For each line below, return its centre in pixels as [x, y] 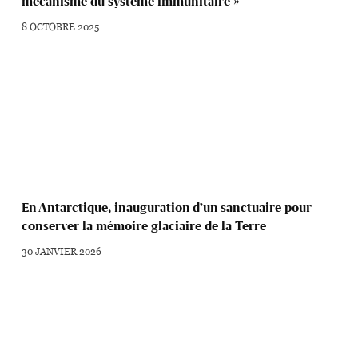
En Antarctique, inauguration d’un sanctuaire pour [167, 207]
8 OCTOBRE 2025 [61, 27]
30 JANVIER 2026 [62, 251]
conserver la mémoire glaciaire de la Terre [144, 225]
